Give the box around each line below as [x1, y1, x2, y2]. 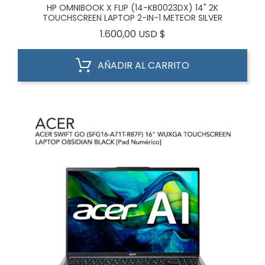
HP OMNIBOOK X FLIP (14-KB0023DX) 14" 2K [47, 2, 218, 14]
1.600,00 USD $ [99, 27, 166, 41]
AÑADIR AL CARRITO [98, 59, 189, 72]
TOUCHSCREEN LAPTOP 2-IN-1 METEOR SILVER [43, 12, 222, 24]
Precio [164, 27, 195, 40]
